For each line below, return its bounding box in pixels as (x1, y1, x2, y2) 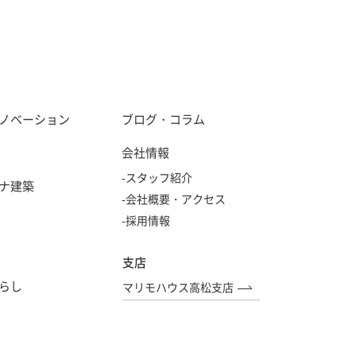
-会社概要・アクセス (122, 191, 226, 207)
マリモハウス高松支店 (122, 279, 234, 295)
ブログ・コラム (122, 110, 205, 128)
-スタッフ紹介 (122, 169, 192, 185)
